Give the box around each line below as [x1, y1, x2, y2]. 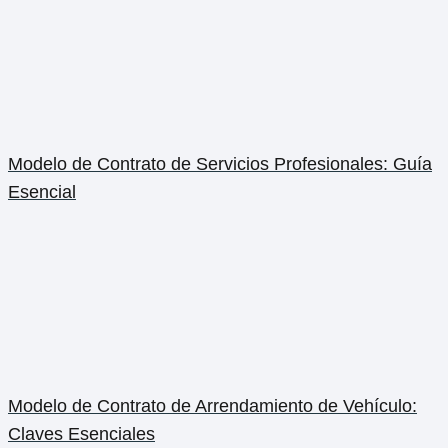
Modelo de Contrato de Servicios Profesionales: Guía [8, 154, 432, 175]
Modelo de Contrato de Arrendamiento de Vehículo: [8, 396, 417, 417]
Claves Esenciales [8, 424, 155, 445]
